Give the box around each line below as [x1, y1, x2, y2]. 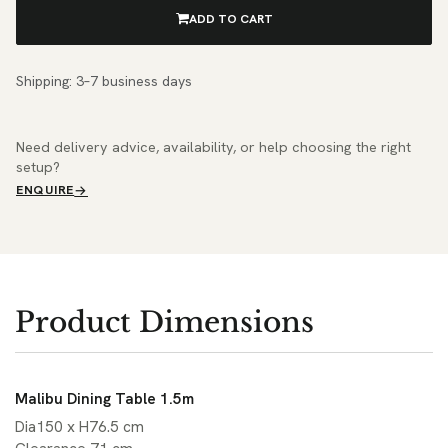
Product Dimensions [15, 305, 314, 341]
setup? [16, 157, 60, 176]
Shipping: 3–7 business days [16, 71, 192, 90]
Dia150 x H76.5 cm [15, 416, 144, 437]
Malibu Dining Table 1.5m [15, 389, 194, 410]
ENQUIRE [16, 181, 75, 198]
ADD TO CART [188, 10, 273, 27]
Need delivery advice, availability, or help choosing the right [16, 137, 411, 156]
